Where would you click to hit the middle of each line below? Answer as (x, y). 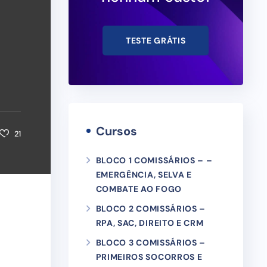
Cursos (116, 131)
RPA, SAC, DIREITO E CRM (150, 223)
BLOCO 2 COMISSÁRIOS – (151, 209)
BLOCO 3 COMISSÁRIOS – (151, 243)
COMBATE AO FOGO (139, 189)
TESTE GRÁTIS (156, 41)
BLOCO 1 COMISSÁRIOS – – (154, 160)
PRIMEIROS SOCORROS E (149, 257)
